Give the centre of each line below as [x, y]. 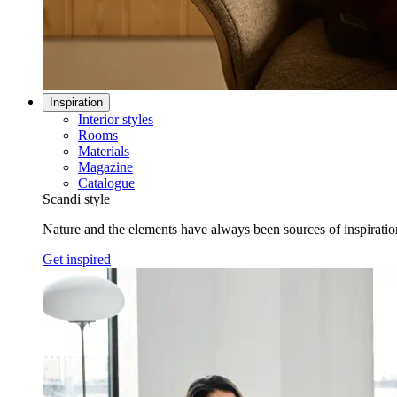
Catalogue [106, 183]
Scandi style [76, 199]
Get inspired [77, 260]
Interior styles [116, 120]
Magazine [105, 167]
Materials [104, 152]
